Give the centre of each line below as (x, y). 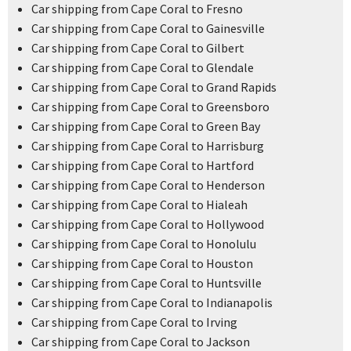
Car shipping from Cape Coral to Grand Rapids (154, 87)
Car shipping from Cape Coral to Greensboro (150, 107)
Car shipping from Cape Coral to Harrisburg (148, 146)
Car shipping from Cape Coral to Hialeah (139, 205)
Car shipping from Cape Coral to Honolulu (144, 244)
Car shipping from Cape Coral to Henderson (148, 185)
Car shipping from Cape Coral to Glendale (143, 68)
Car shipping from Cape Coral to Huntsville (147, 283)
